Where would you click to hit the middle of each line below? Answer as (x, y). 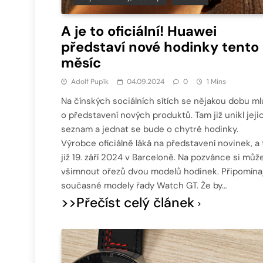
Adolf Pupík (90, 82)
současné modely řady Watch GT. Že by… (144, 186)
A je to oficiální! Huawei (139, 31)
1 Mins (216, 82)
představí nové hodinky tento (160, 47)
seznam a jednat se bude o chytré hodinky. (150, 129)
